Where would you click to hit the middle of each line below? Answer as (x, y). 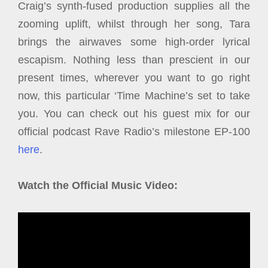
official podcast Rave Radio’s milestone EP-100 (134, 132)
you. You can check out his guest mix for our (134, 114)
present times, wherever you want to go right (134, 78)
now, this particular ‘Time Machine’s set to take (134, 96)
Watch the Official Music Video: (98, 185)
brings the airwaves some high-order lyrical (134, 42)
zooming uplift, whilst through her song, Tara (134, 24)
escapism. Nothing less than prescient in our (134, 60)
